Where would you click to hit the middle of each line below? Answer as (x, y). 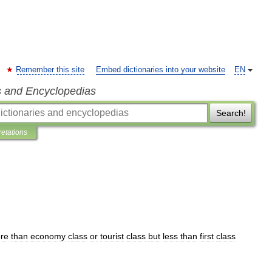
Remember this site (50, 70)
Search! (231, 113)
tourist (112, 236)
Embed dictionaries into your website (161, 70)
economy (48, 236)
